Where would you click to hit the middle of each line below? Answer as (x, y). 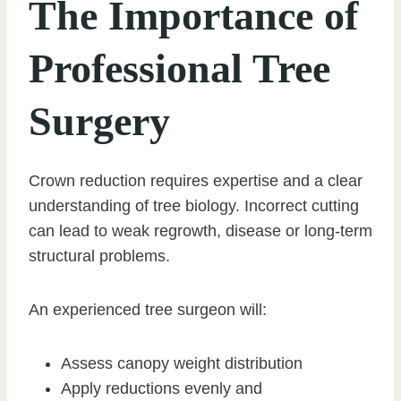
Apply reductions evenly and (162, 388)
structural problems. (99, 256)
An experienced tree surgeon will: (148, 309)
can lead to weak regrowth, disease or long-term (200, 230)
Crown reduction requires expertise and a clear (196, 180)
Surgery (99, 121)
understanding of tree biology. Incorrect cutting (194, 205)
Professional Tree (179, 68)
